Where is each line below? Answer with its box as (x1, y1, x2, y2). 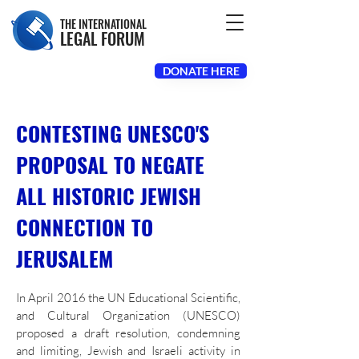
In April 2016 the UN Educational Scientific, (16, 290, 240, 305)
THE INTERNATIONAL (60, 15, 147, 32)
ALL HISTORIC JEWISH (16, 180, 201, 212)
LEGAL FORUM (60, 26, 145, 50)
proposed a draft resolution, (16, 325, 171, 341)
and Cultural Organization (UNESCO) (16, 308, 240, 323)
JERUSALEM (16, 243, 113, 274)
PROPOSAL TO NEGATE (16, 149, 204, 180)
